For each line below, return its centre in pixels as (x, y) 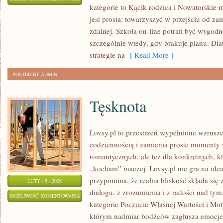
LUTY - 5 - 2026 (45, 181)
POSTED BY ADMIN (35, 74)
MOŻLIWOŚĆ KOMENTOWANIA (45, 196)
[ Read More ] (149, 55)
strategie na (107, 55)
